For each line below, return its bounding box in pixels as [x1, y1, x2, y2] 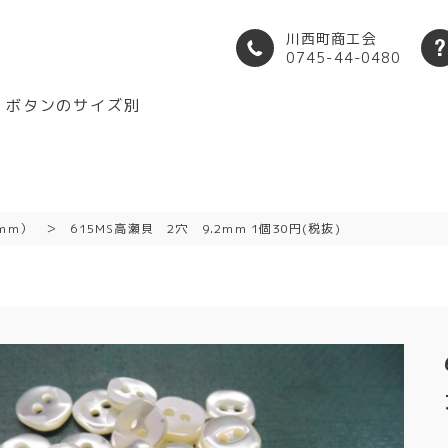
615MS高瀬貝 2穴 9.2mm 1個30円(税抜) [70, 220, 341, 237]
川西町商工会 [286, 29, 377, 48]
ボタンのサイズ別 [6, 95, 141, 116]
